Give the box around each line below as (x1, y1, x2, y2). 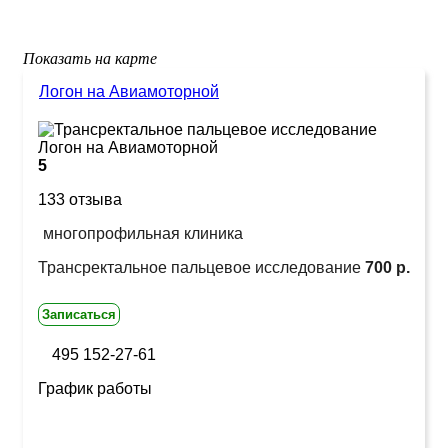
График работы (38, 379, 152, 397)
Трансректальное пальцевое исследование (38, 258, 365, 276)
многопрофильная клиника (43, 224, 243, 242)
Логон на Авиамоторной (39, 82, 219, 100)
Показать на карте (23, 49, 157, 67)
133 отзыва (38, 190, 122, 208)
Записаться (42, 306, 116, 322)
